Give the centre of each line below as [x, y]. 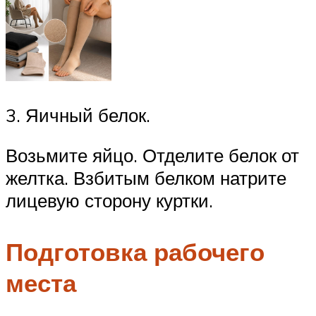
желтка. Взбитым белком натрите [146, 178]
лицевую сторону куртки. [109, 201]
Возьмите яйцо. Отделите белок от [152, 156]
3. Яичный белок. [78, 115]
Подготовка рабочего [135, 252]
